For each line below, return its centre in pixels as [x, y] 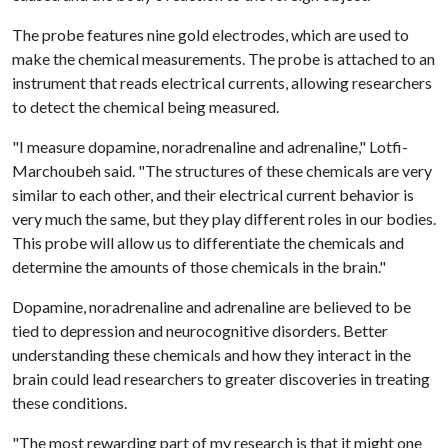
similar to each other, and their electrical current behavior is [213, 194]
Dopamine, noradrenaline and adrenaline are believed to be [211, 306]
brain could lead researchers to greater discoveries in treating [221, 378]
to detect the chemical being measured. [145, 106]
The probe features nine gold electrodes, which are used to [210, 34]
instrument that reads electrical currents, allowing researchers [222, 82]
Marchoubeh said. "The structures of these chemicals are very [222, 170]
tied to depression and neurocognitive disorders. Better [200, 330]
